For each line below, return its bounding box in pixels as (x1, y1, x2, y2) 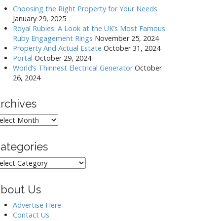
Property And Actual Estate (13, 43, 102, 53)
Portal (13, 53, 33, 63)
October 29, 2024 (35, 53, 91, 63)
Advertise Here (13, 200, 61, 210)
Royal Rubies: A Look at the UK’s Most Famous (13, 24, 165, 33)
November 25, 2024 (95, 34, 159, 43)
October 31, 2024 (104, 43, 160, 53)
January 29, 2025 (13, 14, 66, 23)
